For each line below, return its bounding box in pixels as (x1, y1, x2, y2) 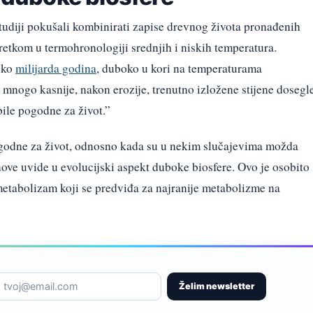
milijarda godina (15, 60, 96, 77)
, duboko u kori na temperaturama (96, 60, 262, 77)
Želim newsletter (179, 280, 254, 291)
